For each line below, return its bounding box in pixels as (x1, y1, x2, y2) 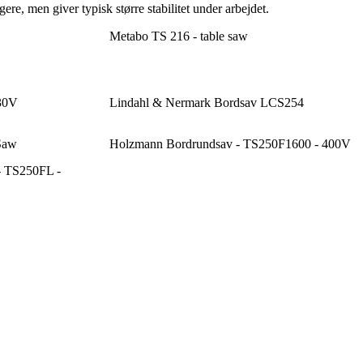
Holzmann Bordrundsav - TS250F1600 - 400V (109, 137, 351, 152)
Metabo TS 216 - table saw (109, 29, 248, 44)
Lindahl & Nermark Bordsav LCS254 (109, 96, 304, 110)
